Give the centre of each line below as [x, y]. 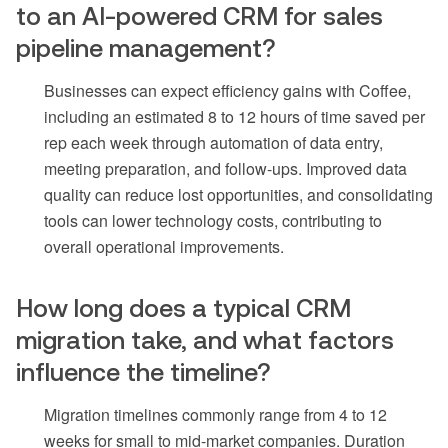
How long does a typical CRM [183, 308]
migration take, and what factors [205, 340]
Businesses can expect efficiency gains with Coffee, [227, 91]
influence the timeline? [143, 372]
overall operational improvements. [164, 247]
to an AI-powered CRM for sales [199, 16]
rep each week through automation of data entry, [213, 143]
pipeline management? [146, 48]
